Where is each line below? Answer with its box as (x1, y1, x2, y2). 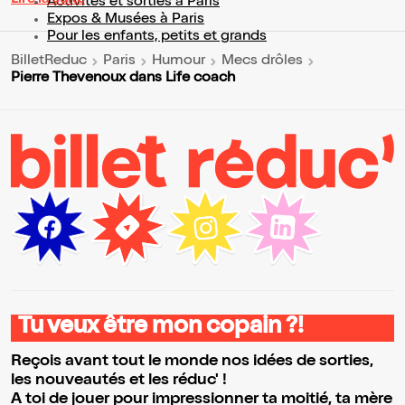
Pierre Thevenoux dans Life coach (11, 71, 235, 86)
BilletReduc (11, 54, 87, 70)
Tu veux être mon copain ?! (18, 316, 304, 341)
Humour (152, 54, 205, 70)
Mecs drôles (221, 54, 303, 70)
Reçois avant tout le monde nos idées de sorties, (11, 353, 373, 371)
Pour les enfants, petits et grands (47, 29, 267, 44)
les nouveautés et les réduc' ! (11, 372, 227, 390)
